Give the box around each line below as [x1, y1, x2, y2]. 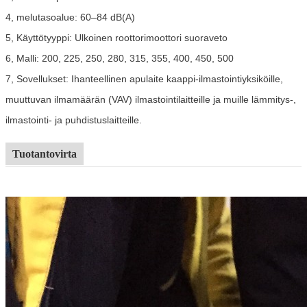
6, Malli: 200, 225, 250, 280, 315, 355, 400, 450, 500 [5, 52, 234, 64]
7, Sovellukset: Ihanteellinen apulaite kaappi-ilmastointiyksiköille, [5, 73, 283, 84]
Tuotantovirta [12, 147, 77, 160]
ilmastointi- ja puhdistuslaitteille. [5, 114, 142, 125]
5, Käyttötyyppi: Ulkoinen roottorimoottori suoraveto [5, 32, 228, 43]
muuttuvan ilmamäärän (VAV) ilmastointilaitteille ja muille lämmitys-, [5, 93, 296, 105]
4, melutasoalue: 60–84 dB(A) [5, 11, 135, 23]
